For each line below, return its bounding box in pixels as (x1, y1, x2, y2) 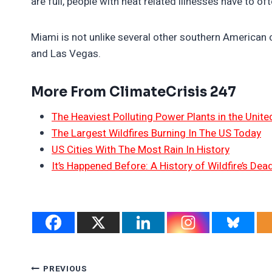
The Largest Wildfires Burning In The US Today (52, 125, 261, 141)
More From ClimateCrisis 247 (31, 83, 236, 100)
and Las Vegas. (31, 46, 101, 61)
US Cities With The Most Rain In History (52, 141, 229, 157)
